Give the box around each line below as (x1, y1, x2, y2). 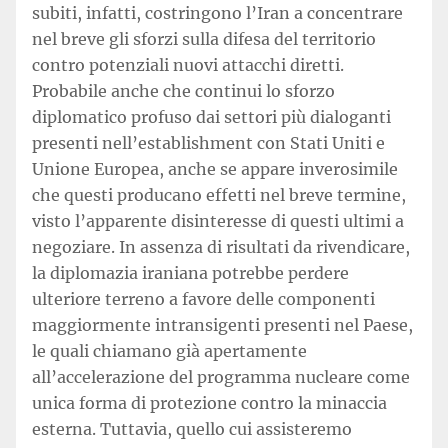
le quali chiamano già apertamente (32, 341, 307, 361)
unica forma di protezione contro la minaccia (32, 393, 387, 413)
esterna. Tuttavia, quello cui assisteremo (32, 419, 352, 439)
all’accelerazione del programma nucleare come (32, 367, 410, 387)
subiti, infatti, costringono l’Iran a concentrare (32, 3, 403, 23)
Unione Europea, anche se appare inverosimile (32, 159, 398, 179)
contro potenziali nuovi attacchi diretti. (32, 55, 344, 75)
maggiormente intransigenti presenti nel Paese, (32, 315, 413, 335)
